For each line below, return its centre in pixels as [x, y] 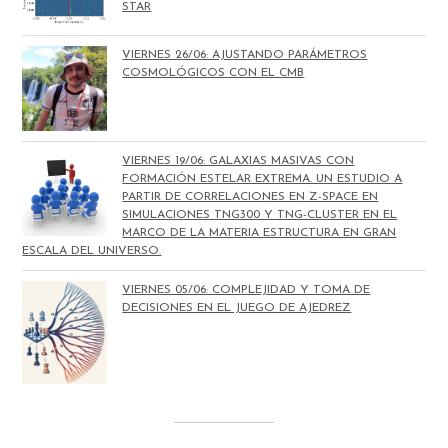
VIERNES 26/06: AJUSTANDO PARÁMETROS [245, 54]
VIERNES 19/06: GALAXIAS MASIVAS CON [238, 160]
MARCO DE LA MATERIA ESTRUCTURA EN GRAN [259, 232]
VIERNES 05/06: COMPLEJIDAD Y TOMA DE [246, 289]
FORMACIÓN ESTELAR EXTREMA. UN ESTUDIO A [262, 178]
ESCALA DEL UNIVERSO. [92, 250]
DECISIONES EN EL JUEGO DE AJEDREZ [237, 307]
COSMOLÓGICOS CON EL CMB [213, 72]
